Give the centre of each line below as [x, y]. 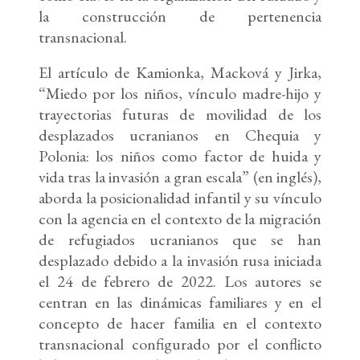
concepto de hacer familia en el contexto [180, 323]
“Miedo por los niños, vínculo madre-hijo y [180, 94]
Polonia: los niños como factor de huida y [180, 156]
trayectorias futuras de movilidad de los [180, 115]
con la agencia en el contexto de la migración [180, 219]
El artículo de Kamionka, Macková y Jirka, [180, 73]
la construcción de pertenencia [180, 16]
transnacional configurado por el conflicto [180, 344]
